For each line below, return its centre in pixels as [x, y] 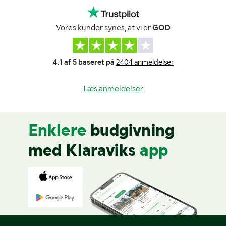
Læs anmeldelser [113, 88]
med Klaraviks [82, 150]
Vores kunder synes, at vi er [104, 27]
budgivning [133, 130]
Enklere [59, 130]
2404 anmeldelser [145, 62]
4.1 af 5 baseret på [83, 62]
